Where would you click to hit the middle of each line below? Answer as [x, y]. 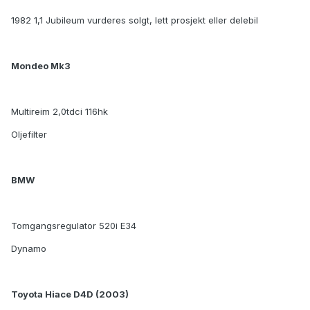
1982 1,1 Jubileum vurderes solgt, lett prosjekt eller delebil [135, 20]
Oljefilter [29, 135]
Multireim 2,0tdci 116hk [60, 112]
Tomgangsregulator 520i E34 [74, 226]
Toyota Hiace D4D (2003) [70, 294]
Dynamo [29, 249]
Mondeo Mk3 [41, 66]
